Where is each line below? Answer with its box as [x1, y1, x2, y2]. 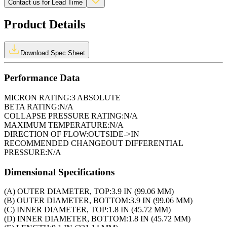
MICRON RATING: [4, 93, 71, 102]
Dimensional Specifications [4, 166, 115, 177]
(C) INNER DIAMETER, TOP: [4, 205, 108, 214]
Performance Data [4, 72, 80, 84]
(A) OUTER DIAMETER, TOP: [4, 187, 111, 196]
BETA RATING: [4, 102, 59, 111]
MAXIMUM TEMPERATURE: [4, 120, 109, 129]
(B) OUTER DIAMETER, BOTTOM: [4, 196, 130, 205]
